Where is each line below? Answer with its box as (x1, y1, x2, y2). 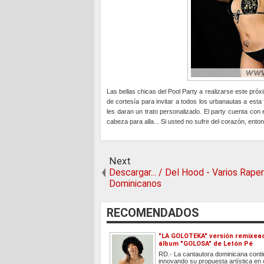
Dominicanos (109, 178, 161, 190)
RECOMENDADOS (107, 206, 199, 220)
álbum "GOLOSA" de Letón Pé (159, 240, 253, 248)
